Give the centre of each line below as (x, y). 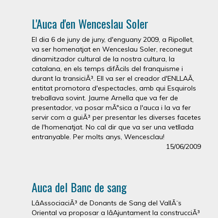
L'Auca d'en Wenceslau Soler (90, 23)
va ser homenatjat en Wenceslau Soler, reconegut (112, 49)
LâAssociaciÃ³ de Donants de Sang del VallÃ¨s (107, 203)
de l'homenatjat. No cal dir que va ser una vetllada (113, 127)
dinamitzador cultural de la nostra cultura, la (103, 59)
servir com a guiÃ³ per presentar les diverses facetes (116, 117)
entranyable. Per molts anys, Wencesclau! (98, 136)
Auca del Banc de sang (79, 187)
